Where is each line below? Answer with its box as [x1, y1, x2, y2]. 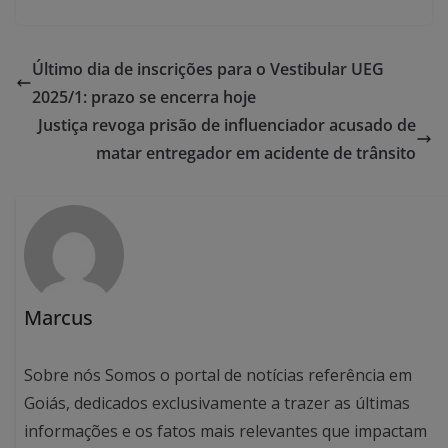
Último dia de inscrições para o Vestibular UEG [32, 57, 384, 80]
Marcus [24, 304, 94, 332]
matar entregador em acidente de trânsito [96, 141, 416, 164]
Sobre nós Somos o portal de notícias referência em [24, 364, 413, 387]
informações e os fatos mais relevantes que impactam [24, 420, 428, 443]
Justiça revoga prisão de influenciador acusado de [38, 113, 416, 136]
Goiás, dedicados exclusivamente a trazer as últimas [24, 392, 411, 415]
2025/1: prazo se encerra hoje [32, 85, 256, 108]
